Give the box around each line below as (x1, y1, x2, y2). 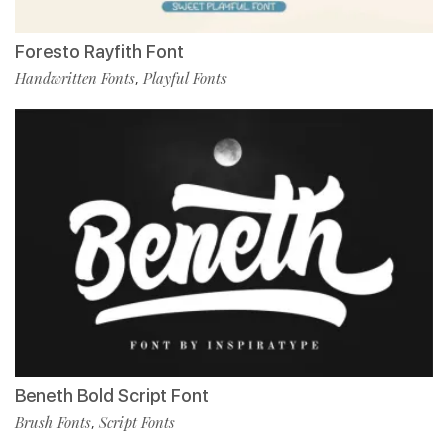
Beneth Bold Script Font (15, 384, 209, 406)
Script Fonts (99, 411, 175, 432)
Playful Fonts (143, 67, 227, 88)
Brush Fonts (15, 411, 91, 432)
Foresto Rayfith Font (15, 40, 184, 62)
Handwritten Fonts (15, 67, 135, 88)
